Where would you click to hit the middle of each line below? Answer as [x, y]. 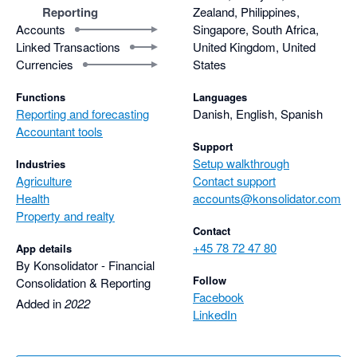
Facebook [218, 296]
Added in [40, 303]
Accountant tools [59, 131]
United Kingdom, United [254, 46]
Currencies [45, 64]
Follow [210, 280]
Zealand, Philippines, [246, 11]
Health [33, 198]
